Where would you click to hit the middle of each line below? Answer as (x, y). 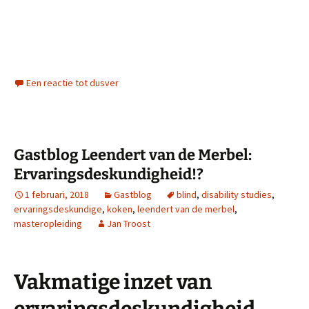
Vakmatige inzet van (113, 282)
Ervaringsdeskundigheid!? (109, 175)
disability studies (237, 195)
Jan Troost (129, 224)
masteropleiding (48, 224)
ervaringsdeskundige (58, 209)
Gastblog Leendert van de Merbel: (133, 155)
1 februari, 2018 (57, 195)
